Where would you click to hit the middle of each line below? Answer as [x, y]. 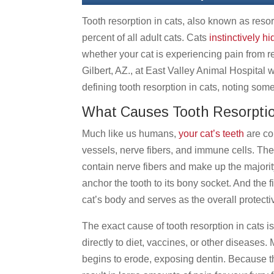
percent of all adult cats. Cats [146, 37]
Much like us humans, [131, 133]
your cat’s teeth [212, 133]
